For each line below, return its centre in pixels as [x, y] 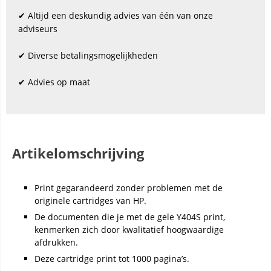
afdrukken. [56, 242]
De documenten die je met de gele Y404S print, [130, 217]
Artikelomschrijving [78, 153]
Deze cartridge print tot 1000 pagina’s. [112, 259]
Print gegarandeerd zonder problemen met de [129, 188]
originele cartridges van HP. [90, 201]
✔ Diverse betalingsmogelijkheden [88, 55]
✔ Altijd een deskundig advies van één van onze [116, 15]
